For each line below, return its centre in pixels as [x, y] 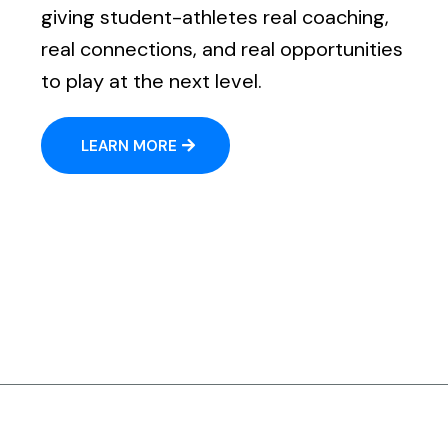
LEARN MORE [129, 145]
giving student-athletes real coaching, [215, 16]
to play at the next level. [152, 80]
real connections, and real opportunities [222, 48]
